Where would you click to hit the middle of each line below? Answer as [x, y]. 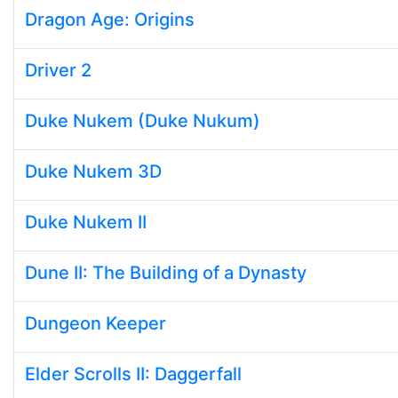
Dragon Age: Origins [110, 20]
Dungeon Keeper [96, 323]
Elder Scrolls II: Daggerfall [133, 374]
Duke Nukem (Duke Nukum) [143, 121]
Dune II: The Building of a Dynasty [166, 273]
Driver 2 [58, 70]
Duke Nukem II [86, 222]
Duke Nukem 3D [93, 171]
